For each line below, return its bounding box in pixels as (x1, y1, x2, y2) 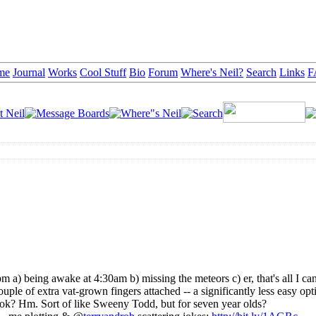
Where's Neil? (181, 66, 243, 78)
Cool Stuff (80, 66, 126, 78)
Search (246, 66, 276, 78)
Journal (13, 66, 45, 78)
